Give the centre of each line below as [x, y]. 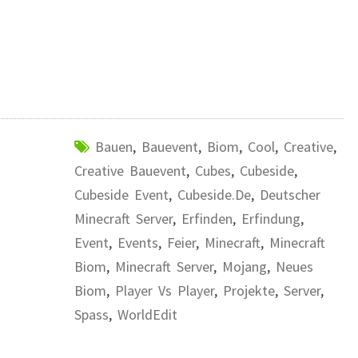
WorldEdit [147, 314]
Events [137, 243]
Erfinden [207, 219]
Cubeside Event [121, 195]
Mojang [244, 267]
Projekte [249, 290]
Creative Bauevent [130, 171]
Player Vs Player [164, 290]
